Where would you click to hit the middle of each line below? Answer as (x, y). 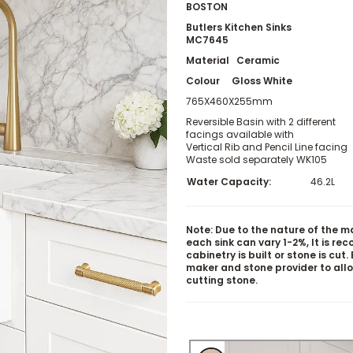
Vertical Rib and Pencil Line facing (267, 147)
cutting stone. (222, 280)
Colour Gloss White (240, 81)
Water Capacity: (229, 182)
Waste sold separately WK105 (257, 160)
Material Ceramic (233, 60)
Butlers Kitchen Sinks (239, 27)
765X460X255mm (230, 101)
